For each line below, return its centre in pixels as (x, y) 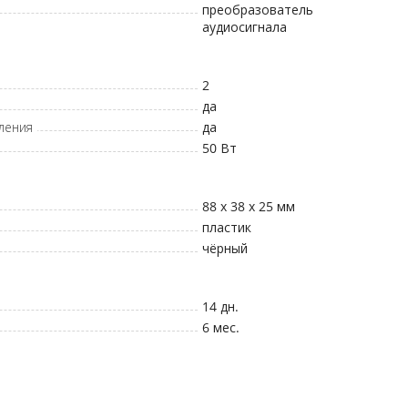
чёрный (224, 248)
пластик (226, 227)
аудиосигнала (244, 27)
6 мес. (220, 327)
